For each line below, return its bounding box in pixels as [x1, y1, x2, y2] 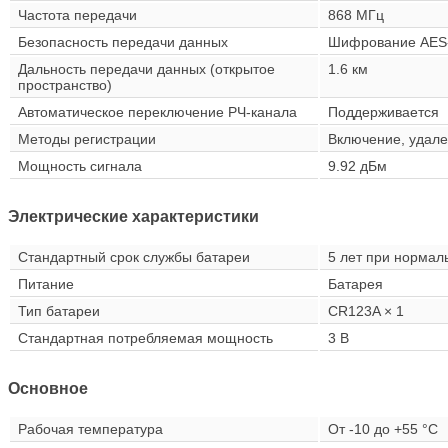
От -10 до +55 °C [328, 421, 438, 438]
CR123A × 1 [328, 303, 404, 320]
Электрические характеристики [8, 208, 259, 226]
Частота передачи [18, 7, 137, 24]
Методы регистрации [18, 131, 156, 148]
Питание [18, 276, 74, 293]
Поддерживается [328, 104, 439, 121]
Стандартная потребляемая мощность [18, 330, 273, 347]
